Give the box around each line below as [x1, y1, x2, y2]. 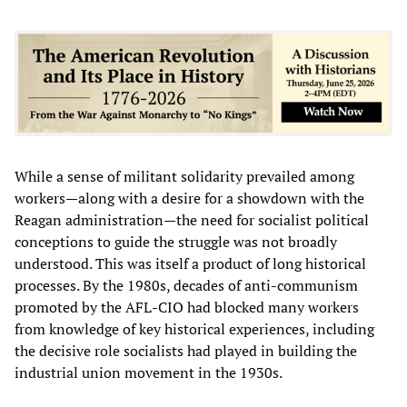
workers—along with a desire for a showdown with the [15, 187, 364, 208]
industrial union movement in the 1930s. [15, 362, 283, 382]
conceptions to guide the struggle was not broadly [15, 231, 337, 252]
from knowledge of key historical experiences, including [15, 318, 374, 339]
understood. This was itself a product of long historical [15, 253, 366, 273]
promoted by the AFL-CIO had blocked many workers [15, 296, 359, 317]
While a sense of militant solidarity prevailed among [15, 165, 354, 186]
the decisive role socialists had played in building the [15, 340, 357, 361]
